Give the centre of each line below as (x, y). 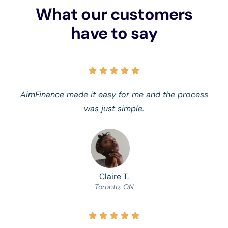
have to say (114, 33)
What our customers (114, 14)
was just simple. (114, 109)
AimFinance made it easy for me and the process (114, 94)
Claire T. (114, 176)
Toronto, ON (114, 187)
